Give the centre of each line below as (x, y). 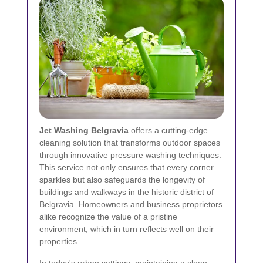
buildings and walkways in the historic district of (127, 192)
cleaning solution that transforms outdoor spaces (130, 143)
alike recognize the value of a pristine (108, 217)
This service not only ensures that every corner (127, 168)
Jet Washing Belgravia (84, 131)
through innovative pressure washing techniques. (130, 155)
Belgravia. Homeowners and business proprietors (131, 205)
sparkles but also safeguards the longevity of (122, 180)
